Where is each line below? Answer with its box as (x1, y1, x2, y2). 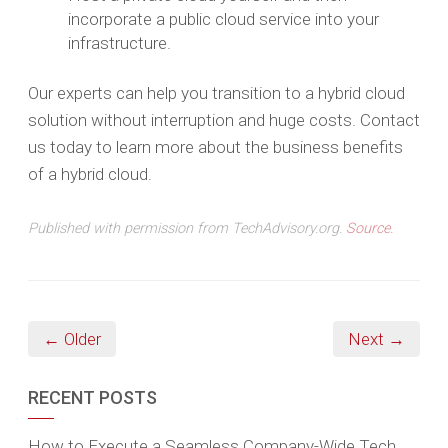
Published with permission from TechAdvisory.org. (28, 220, 346, 238)
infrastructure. (68, 32, 171, 53)
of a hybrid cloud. (28, 164, 152, 185)
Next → (348, 329, 405, 350)
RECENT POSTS (28, 387, 157, 409)
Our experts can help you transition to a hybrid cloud (28, 83, 405, 104)
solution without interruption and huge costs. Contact (28, 110, 420, 131)
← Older (43, 329, 101, 350)
